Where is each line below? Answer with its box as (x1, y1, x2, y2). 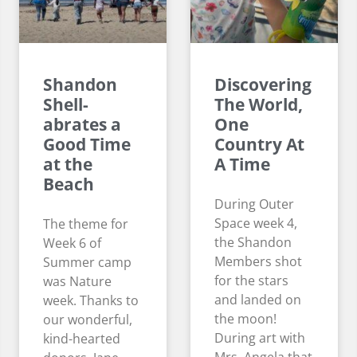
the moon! (214, 310, 277, 328)
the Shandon (214, 233, 292, 252)
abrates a (43, 113, 121, 136)
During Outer (214, 195, 294, 214)
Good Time (43, 133, 131, 156)
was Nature (43, 273, 112, 291)
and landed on (214, 291, 301, 309)
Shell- (43, 93, 88, 116)
